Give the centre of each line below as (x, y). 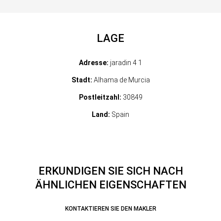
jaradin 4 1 (125, 63)
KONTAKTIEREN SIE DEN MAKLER (110, 209)
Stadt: (82, 80)
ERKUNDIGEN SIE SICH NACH (110, 171)
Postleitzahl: (100, 97)
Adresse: (94, 63)
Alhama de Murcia (121, 80)
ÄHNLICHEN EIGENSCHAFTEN (110, 185)
